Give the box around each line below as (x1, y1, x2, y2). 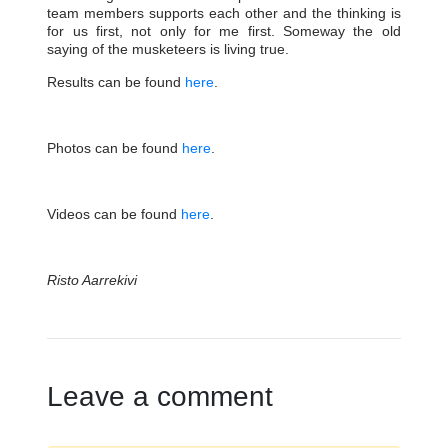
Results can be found (47, 73, 186, 90)
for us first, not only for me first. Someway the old (47, 22, 401, 39)
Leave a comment (47, 380, 274, 412)
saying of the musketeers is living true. (47, 40, 290, 57)
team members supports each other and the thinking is (47, 4, 401, 21)
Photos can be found (47, 139, 183, 156)
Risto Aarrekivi (47, 271, 138, 288)
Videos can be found (47, 205, 182, 222)
